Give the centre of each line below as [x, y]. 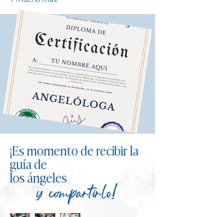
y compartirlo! [77, 197]
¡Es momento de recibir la [74, 150]
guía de [28, 163]
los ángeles [38, 177]
